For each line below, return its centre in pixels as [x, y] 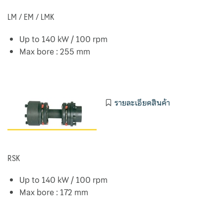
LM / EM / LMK [31, 17]
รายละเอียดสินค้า [142, 102]
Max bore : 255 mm [55, 51]
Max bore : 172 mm [54, 193]
